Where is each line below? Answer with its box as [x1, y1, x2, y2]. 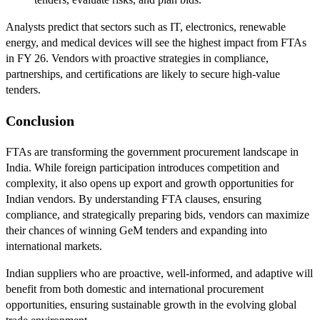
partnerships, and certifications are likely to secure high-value [6, 68, 280, 81]
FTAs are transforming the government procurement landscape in [6, 145, 299, 158]
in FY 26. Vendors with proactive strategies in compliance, [6, 52, 269, 65]
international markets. [6, 239, 102, 252]
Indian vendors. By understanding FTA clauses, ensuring [6, 192, 261, 205]
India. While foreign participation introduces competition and [6, 161, 279, 174]
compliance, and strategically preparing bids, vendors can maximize [6, 208, 309, 221]
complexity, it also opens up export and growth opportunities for [6, 176, 294, 189]
